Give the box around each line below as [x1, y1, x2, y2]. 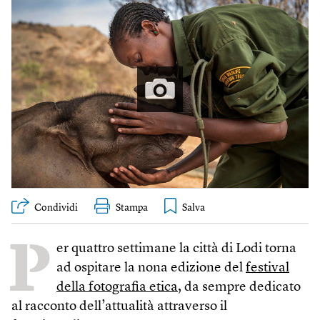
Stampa [116, 202, 148, 213]
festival [246, 261, 289, 275]
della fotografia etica [56, 280, 178, 294]
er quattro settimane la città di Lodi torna [56, 241, 296, 256]
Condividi [34, 202, 78, 213]
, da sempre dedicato [178, 280, 301, 294]
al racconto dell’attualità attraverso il [11, 299, 227, 314]
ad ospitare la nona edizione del [56, 261, 246, 275]
